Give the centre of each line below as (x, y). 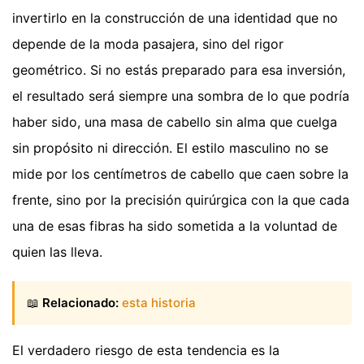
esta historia (159, 303)
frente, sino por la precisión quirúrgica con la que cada (181, 199)
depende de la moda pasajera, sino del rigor (148, 43)
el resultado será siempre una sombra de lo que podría (181, 95)
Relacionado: (80, 303)
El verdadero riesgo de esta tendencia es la (146, 351)
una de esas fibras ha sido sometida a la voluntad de (175, 225)
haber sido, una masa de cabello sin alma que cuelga (175, 121)
